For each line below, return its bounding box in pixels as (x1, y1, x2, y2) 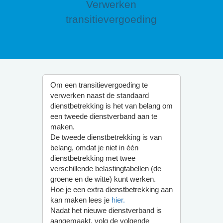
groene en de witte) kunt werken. (50, 175, 156, 183)
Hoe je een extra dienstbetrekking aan (50, 185, 173, 194)
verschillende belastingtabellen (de (50, 164, 161, 173)
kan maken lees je (50, 196, 111, 204)
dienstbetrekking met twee (50, 154, 135, 162)
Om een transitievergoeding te (50, 81, 148, 89)
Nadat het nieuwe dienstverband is (50, 206, 162, 215)
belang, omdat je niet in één (50, 143, 138, 152)
